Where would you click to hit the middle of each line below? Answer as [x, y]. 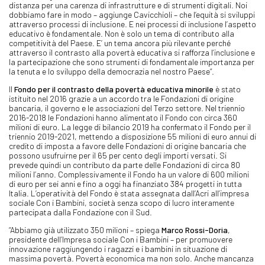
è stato [227, 89]
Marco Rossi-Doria [195, 230]
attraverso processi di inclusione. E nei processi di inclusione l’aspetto [132, 24]
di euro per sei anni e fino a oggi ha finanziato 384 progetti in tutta [125, 183]
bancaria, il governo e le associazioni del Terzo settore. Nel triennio [127, 108]
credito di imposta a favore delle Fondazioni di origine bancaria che [127, 146]
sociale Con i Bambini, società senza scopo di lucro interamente [122, 202]
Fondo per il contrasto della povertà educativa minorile [114, 89]
